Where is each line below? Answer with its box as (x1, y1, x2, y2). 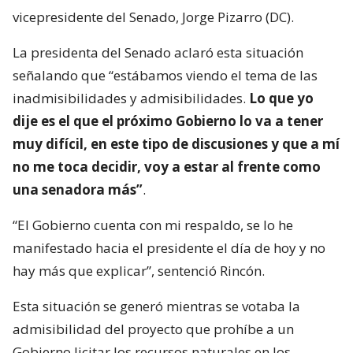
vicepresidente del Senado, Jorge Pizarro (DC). (13, 7, 294, 26)
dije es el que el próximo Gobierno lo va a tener (13, 111, 323, 130)
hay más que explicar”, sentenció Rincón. (13, 261, 265, 280)
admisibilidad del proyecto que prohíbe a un (13, 319, 294, 338)
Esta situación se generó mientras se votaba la (13, 296, 300, 315)
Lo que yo (249, 88, 314, 107)
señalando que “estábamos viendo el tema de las (13, 65, 318, 84)
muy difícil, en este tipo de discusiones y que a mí (13, 134, 340, 153)
